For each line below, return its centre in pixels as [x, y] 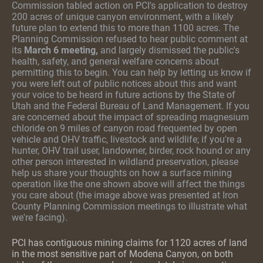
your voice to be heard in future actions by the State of [124, 95]
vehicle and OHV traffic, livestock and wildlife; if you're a [127, 139]
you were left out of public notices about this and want [124, 84]
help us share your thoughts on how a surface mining [122, 173]
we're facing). [40, 218]
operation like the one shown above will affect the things [128, 184]
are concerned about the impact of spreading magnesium [130, 117]
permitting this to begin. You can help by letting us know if [131, 73]
